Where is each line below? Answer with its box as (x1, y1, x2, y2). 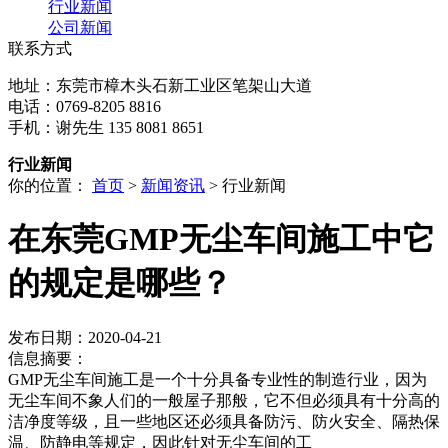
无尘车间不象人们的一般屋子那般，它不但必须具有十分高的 (8, 391, 440, 409)
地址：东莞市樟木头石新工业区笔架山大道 (8, 76, 312, 94)
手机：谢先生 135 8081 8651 (8, 118, 204, 136)
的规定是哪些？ (8, 265, 232, 302)
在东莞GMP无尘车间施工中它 (8, 221, 435, 258)
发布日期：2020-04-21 (8, 328, 162, 346)
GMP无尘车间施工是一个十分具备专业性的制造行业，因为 (8, 370, 427, 388)
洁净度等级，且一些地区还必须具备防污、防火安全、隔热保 (8, 412, 440, 430)
